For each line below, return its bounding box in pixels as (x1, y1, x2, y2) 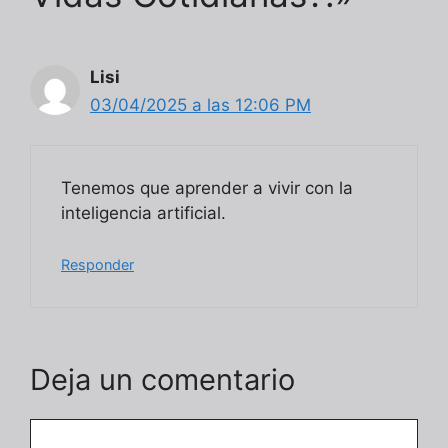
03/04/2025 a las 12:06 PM (90, 94, 311, 115)
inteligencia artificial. (61, 203, 226, 224)
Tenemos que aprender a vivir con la (61, 178, 353, 199)
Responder (61, 255, 134, 273)
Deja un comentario (30, 362, 295, 398)
